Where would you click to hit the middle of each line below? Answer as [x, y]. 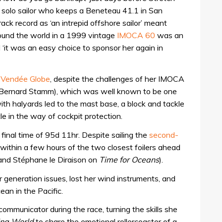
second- [164, 135]
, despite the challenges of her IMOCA [117, 79]
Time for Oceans [129, 160]
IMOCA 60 [136, 35]
